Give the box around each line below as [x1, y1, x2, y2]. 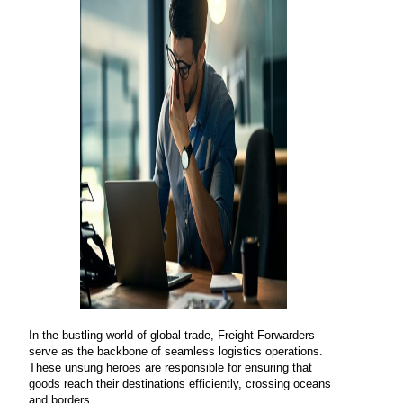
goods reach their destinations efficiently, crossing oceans [29, 377, 332, 390]
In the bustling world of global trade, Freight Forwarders [29, 328, 316, 342]
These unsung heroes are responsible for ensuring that [29, 361, 313, 374]
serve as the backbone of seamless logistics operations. [29, 345, 324, 358]
